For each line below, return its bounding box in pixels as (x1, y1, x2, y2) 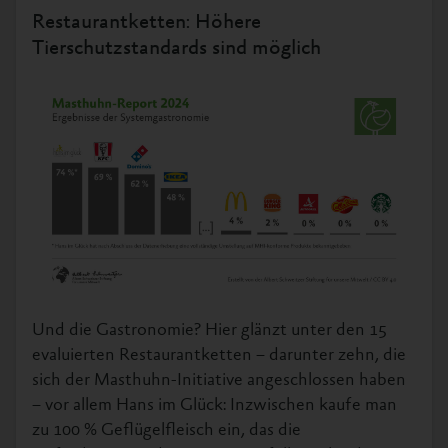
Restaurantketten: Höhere (32, 12, 261, 34)
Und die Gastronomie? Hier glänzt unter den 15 (32, 321, 387, 340)
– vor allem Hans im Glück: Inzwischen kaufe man (32, 396, 397, 415)
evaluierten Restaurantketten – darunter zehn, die (32, 346, 406, 365)
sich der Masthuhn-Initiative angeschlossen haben (32, 371, 406, 390)
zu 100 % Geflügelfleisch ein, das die (32, 421, 301, 440)
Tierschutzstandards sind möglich (32, 38, 321, 60)
